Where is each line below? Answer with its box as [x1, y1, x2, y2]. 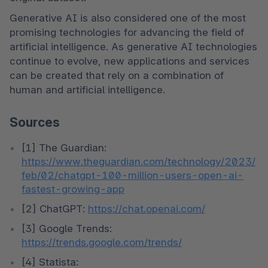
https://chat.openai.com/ [88, 202, 205, 215]
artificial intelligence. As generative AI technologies [10, 41, 257, 53]
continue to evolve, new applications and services [10, 55, 249, 68]
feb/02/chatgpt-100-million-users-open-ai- [22, 169, 243, 181]
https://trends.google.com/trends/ [22, 236, 182, 248]
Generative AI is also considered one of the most [10, 12, 246, 25]
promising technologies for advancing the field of [10, 26, 244, 39]
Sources [10, 115, 60, 130]
